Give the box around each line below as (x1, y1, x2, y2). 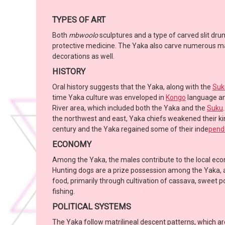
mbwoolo (69, 31, 98, 40)
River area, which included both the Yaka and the (52, 104, 207, 113)
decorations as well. (52, 52, 115, 61)
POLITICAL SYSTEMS (52, 202, 131, 212)
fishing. (52, 187, 75, 196)
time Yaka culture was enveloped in (52, 93, 166, 102)
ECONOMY (52, 140, 91, 150)
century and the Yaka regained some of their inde (52, 125, 208, 134)
